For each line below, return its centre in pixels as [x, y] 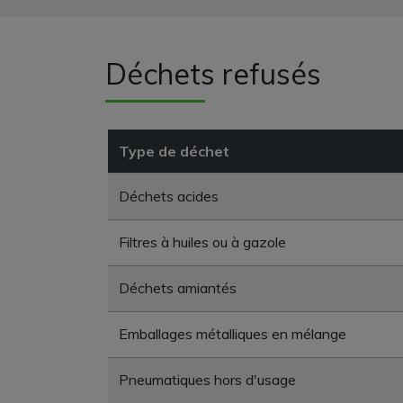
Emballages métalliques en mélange [233, 334]
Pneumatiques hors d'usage [207, 380]
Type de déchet [174, 152]
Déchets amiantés [178, 288]
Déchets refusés [213, 74]
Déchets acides [169, 197]
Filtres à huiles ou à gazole [202, 242]
